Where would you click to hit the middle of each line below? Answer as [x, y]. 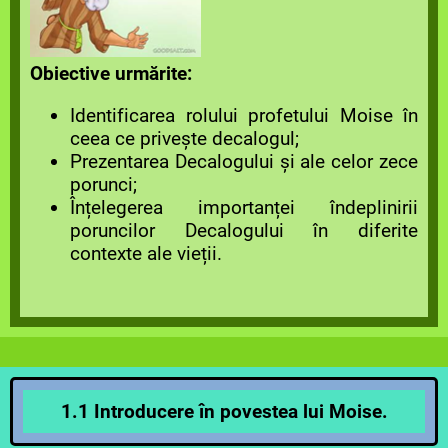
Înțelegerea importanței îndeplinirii [244, 207]
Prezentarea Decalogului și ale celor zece [244, 161]
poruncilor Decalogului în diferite [244, 230]
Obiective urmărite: [111, 73]
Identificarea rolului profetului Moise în [244, 115]
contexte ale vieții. [146, 253]
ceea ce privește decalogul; [184, 138]
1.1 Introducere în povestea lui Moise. [224, 412]
